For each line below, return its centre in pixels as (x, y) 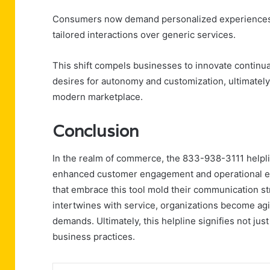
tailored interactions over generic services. (144, 35)
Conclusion (96, 131)
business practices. (94, 236)
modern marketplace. (98, 97)
